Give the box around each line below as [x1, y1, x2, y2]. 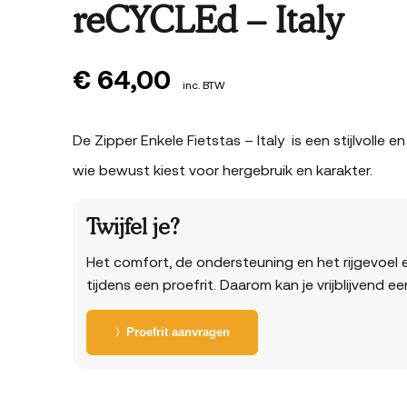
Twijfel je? [86, 213, 180, 240]
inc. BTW [183, 79, 225, 92]
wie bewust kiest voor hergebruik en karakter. [73, 162, 372, 178]
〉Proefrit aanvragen [114, 325, 230, 339]
